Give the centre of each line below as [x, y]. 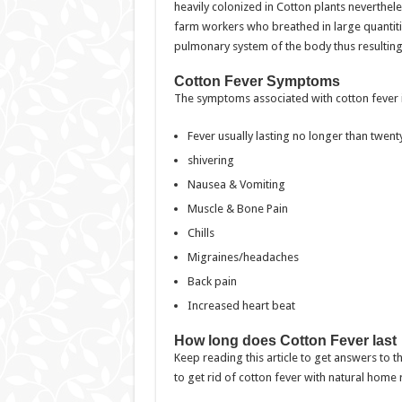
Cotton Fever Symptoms [257, 81]
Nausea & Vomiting [236, 184]
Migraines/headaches [243, 257]
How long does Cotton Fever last [285, 341]
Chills [201, 233]
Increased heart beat [241, 306]
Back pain [212, 281]
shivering [210, 160]
